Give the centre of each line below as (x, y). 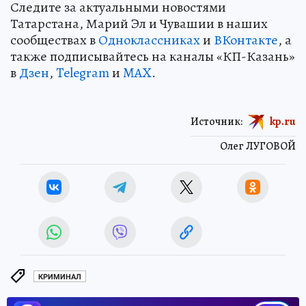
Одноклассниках (149, 40)
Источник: (217, 122)
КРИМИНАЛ (60, 277)
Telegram (83, 73)
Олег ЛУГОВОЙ (258, 147)
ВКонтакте (246, 40)
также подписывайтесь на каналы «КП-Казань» (153, 57)
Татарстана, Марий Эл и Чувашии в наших (139, 24)
